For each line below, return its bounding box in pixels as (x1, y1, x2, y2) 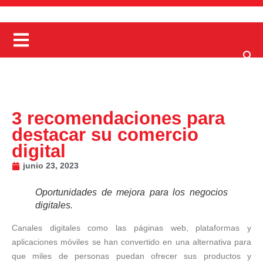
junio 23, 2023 (23, 161, 79, 170)
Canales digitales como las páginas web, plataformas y (12, 223, 251, 232)
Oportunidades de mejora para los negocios (35, 187, 228, 197)
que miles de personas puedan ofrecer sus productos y (12, 251, 251, 261)
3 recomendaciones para (12, 108, 225, 129)
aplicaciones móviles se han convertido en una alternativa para (12, 237, 251, 247)
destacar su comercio (12, 124, 198, 145)
